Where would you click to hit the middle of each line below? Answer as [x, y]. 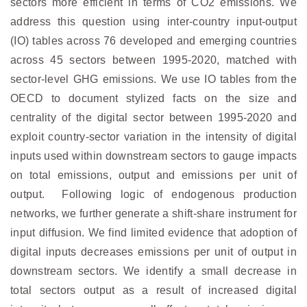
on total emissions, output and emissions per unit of [153, 175]
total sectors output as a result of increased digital [153, 291]
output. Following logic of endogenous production [153, 195]
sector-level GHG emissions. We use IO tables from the [153, 79]
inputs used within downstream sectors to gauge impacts [153, 156]
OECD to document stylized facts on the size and [153, 99]
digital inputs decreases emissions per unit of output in [153, 252]
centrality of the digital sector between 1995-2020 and [153, 118]
